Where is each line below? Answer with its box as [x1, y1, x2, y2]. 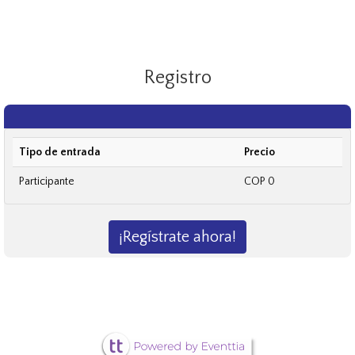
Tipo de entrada [19, 145, 101, 158]
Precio [244, 145, 275, 158]
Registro [143, 67, 212, 88]
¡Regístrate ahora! [119, 227, 236, 246]
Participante [19, 174, 74, 188]
